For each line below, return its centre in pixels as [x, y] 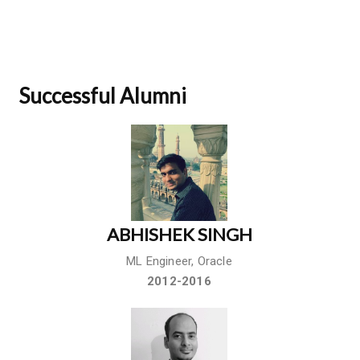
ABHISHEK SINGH [179, 234]
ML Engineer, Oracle [179, 261]
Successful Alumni [102, 95]
